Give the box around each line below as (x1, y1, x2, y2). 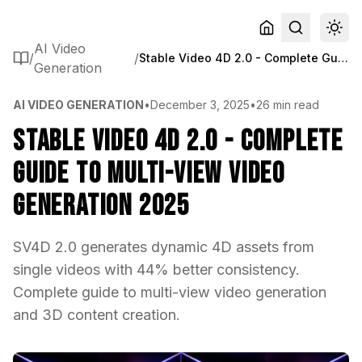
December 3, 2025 (150, 98, 250, 112)
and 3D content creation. (13, 306, 180, 323)
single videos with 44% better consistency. (13, 261, 300, 278)
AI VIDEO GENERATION (13, 98, 144, 112)
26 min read (256, 98, 319, 112)
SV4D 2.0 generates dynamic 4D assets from (13, 238, 314, 255)
